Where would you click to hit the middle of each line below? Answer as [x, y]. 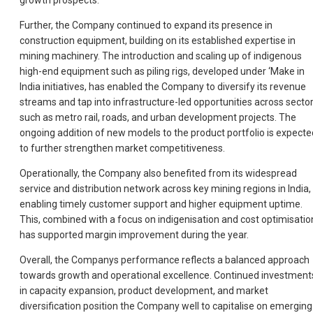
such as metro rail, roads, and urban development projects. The [158, 118]
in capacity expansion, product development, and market [144, 291]
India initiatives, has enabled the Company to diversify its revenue [163, 87]
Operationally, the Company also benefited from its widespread [158, 174]
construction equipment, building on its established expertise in [158, 41]
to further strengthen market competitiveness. [122, 148]
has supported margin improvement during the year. [134, 235]
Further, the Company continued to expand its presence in [146, 26]
